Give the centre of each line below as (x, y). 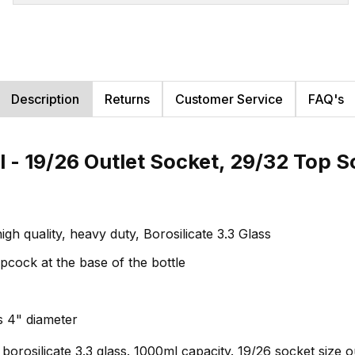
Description (45, 99)
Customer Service (229, 99)
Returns (127, 99)
